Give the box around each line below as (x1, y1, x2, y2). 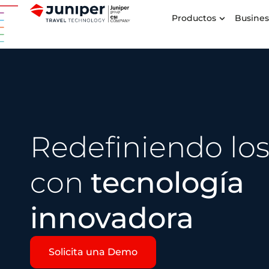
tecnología (91, 165, 244, 200)
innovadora (30, 200, 194, 235)
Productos (172, 13, 217, 23)
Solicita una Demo (49, 246, 138, 258)
